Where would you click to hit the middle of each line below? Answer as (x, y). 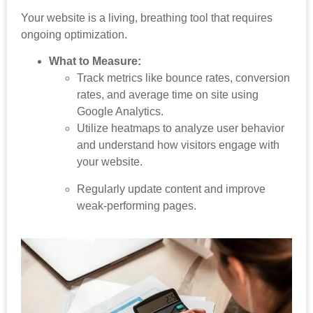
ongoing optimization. (74, 35)
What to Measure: (95, 61)
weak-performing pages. (137, 205)
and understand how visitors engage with (178, 145)
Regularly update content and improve (171, 189)
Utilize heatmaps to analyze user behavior (181, 129)
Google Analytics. (120, 112)
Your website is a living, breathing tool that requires (147, 18)
